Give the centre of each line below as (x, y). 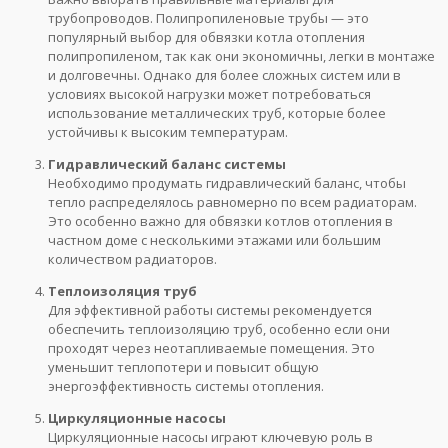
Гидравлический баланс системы (167, 164)
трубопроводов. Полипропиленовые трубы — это (208, 18)
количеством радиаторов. (132, 259)
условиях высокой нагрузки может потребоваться (209, 94)
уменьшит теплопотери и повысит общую (183, 367)
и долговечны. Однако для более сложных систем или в (224, 75)
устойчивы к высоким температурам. (168, 132)
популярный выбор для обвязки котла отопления (206, 37)
